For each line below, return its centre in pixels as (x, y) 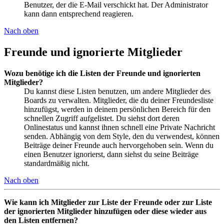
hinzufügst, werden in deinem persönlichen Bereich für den (117, 109)
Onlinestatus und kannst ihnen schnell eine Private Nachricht (119, 127)
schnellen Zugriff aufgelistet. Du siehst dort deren (102, 118)
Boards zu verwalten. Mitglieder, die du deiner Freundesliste (119, 100)
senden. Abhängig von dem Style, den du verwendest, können (122, 136)
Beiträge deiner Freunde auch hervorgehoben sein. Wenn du (119, 145)
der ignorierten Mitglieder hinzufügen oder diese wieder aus (105, 211)
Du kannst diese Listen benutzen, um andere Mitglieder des (117, 91)
